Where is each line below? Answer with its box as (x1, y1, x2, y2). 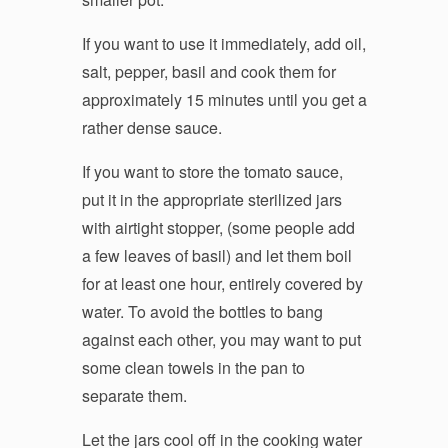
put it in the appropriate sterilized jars (81, 187, 342, 211)
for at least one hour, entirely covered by (81, 271, 363, 295)
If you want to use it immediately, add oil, (81, 31, 366, 55)
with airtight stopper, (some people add (81, 215, 355, 239)
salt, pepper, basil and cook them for (81, 59, 336, 83)
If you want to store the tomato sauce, (81, 159, 343, 183)
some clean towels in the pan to (81, 355, 305, 379)
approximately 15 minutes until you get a (81, 87, 367, 111)
